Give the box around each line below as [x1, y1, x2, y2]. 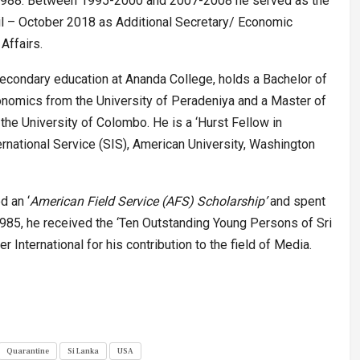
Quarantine [6, 346, 49, 357]
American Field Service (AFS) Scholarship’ [30, 194, 270, 210]
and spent [270, 194, 325, 210]
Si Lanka [67, 346, 99, 357]
